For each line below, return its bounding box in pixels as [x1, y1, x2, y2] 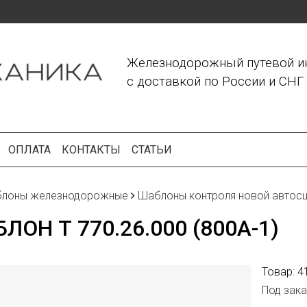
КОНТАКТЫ [62, 143, 121, 157]
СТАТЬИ [132, 143, 172, 157]
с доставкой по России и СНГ [127, 73, 304, 89]
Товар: [262, 265, 297, 279]
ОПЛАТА [8, 143, 51, 157]
